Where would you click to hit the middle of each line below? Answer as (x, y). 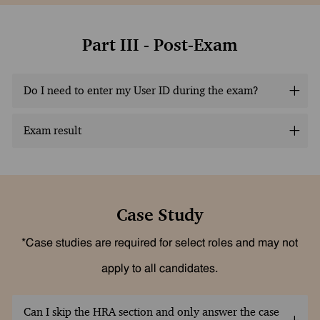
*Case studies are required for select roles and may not (160, 243)
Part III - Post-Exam (160, 45)
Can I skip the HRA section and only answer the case (151, 311)
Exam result (52, 130)
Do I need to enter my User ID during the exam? (141, 90)
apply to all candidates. (160, 269)
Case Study (160, 215)
